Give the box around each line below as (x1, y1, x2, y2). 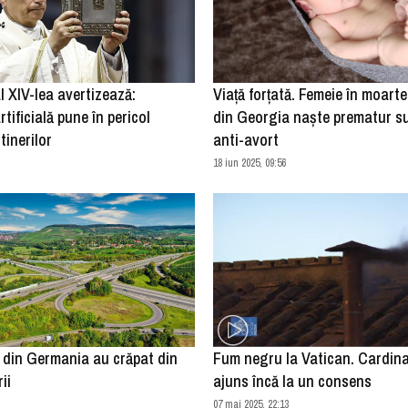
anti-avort (213, 128, 279, 152)
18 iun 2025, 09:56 (213, 156, 286, 171)
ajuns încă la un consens (213, 370, 372, 393)
